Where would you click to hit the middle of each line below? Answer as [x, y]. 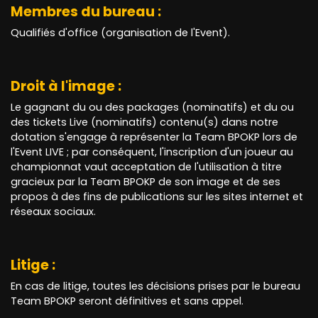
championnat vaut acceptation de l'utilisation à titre [146, 167]
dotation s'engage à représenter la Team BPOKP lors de [154, 137]
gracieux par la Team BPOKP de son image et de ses [146, 182]
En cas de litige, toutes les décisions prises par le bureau [155, 286]
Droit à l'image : [66, 87]
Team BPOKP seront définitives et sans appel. [127, 301]
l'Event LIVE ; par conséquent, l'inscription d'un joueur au [152, 152]
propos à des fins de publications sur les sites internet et [157, 197]
